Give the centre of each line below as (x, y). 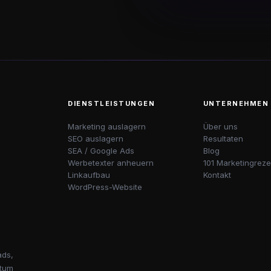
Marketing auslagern (107, 126)
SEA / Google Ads (101, 151)
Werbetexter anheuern (111, 163)
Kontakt (217, 175)
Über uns (220, 126)
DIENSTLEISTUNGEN (112, 103)
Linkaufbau (89, 175)
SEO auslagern (96, 139)
